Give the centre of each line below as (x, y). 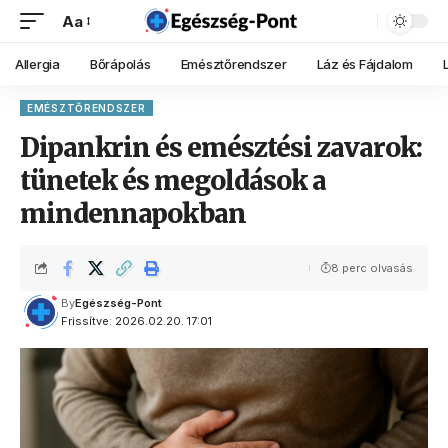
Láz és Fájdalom (364, 63)
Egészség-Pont (118, 303)
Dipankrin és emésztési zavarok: (221, 147)
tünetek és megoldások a (173, 180)
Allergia (37, 63)
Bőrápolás (120, 63)
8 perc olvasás (372, 268)
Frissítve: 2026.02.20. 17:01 (136, 321)
